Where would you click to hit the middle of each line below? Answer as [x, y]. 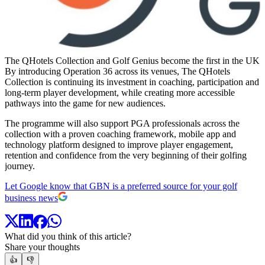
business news [31, 198]
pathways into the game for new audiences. [85, 103]
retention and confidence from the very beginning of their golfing [126, 155]
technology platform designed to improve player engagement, [119, 144]
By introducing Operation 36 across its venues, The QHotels [117, 71]
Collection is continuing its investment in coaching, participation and [132, 82]
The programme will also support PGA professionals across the [122, 123]
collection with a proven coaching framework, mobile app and [120, 134]
